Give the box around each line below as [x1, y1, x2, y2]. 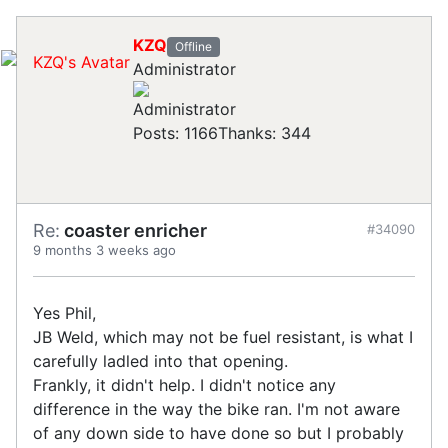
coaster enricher [60, 220, 207, 242]
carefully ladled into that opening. [33, 351, 293, 372]
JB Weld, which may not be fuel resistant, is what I [33, 327, 413, 348]
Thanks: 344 [218, 123, 311, 144]
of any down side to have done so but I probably [33, 423, 404, 444]
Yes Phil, [33, 303, 96, 324]
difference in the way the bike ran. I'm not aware [33, 399, 400, 420]
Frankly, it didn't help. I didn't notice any [33, 375, 336, 396]
